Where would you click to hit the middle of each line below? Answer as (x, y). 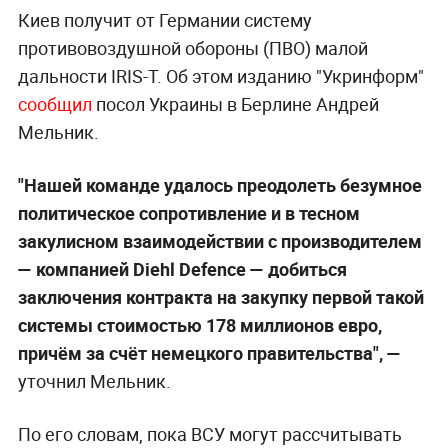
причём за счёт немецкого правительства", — (209, 353)
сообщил (54, 104)
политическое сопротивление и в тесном (188, 213)
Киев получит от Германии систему (164, 20)
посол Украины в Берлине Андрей (235, 104)
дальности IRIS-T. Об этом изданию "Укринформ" (220, 76)
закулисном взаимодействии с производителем (219, 241)
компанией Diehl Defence (140, 269)
